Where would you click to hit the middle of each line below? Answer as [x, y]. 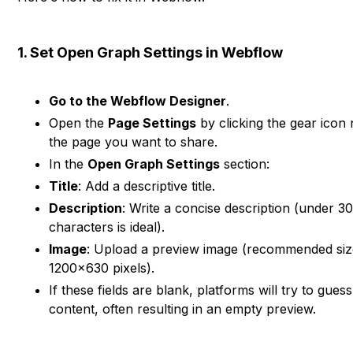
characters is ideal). [107, 227]
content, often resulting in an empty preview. [183, 309]
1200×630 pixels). [102, 268]
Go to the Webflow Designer [138, 101]
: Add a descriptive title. [147, 186]
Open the [79, 123]
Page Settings [152, 123]
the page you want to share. [134, 142]
